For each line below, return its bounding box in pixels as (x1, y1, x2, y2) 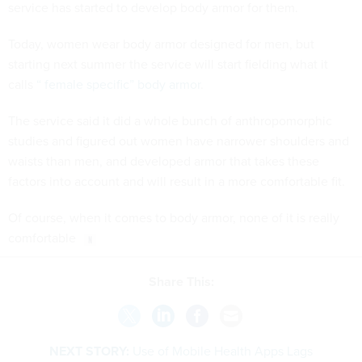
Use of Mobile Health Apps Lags (133, 341, 313, 360)
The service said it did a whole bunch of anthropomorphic (8, 112, 332, 129)
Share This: (156, 271, 214, 291)
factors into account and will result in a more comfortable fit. (8, 172, 345, 190)
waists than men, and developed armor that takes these (8, 152, 319, 170)
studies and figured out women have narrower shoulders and (8, 132, 349, 149)
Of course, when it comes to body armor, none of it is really (8, 208, 339, 226)
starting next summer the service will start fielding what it (8, 55, 328, 73)
